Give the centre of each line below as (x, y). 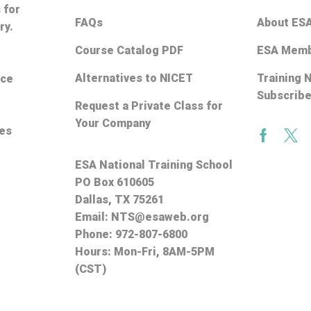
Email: (93, 217)
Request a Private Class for (149, 106)
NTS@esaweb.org (160, 217)
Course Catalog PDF (129, 50)
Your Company (112, 123)
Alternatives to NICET (134, 78)
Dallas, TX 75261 (119, 199)
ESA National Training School (153, 165)
